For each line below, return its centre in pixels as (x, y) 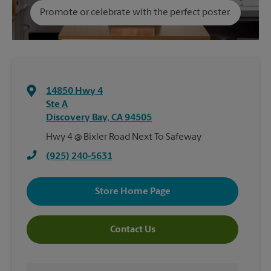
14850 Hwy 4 (74, 92)
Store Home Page (132, 191)
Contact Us (132, 230)
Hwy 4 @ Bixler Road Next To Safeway (124, 138)
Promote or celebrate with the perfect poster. (135, 13)
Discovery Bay (77, 118)
